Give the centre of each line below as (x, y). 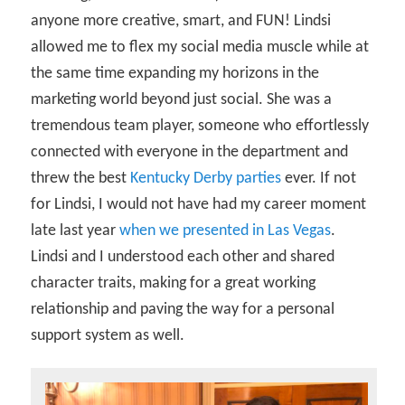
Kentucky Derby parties (206, 179)
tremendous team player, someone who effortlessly (200, 127)
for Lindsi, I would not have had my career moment (199, 205)
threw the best (81, 179)
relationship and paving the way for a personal (183, 310)
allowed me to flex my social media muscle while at (200, 48)
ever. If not (319, 179)
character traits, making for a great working (174, 284)
